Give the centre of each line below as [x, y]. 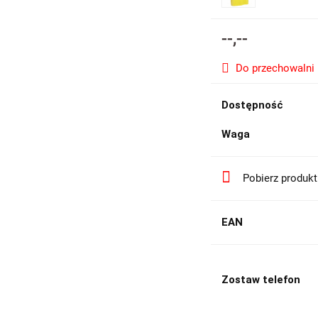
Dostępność [253, 105]
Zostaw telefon [261, 279]
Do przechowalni [275, 68]
